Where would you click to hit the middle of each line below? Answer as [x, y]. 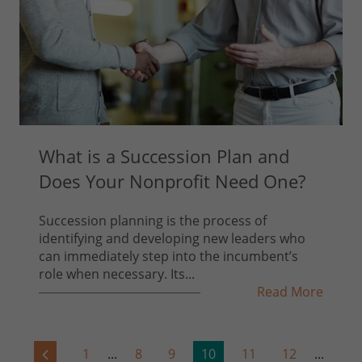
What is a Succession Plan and [164, 156]
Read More [290, 292]
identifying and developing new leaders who [173, 239]
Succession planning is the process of [153, 221]
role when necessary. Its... [117, 274]
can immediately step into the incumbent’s [169, 257]
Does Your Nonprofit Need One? [173, 181]
